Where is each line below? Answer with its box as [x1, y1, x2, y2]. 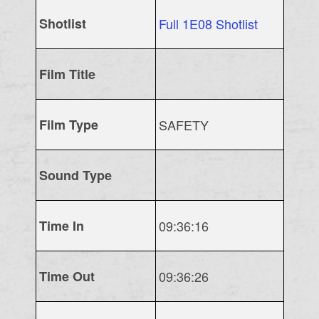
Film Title [38, 64, 95, 83]
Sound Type [38, 165, 112, 184]
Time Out [38, 266, 95, 286]
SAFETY [158, 115, 209, 134]
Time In [38, 216, 84, 235]
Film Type [38, 115, 98, 134]
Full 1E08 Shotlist [158, 14, 258, 33]
